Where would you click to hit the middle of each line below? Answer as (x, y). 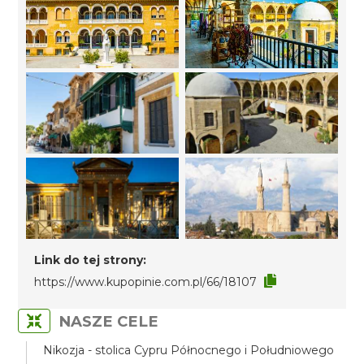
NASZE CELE (109, 321)
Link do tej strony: (91, 260)
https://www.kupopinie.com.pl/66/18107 (146, 282)
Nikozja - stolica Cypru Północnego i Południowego (189, 350)
